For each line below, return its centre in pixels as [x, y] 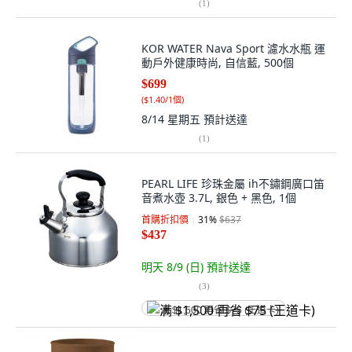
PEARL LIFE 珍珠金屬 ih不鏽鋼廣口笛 [233, 183]
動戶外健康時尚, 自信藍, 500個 [218, 62]
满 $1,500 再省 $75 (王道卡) [220, 310]
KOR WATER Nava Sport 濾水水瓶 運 [233, 48]
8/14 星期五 [172, 119]
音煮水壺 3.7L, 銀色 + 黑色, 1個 [219, 198]
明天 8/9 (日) [174, 267]
